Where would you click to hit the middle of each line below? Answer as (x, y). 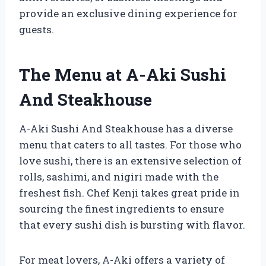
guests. (37, 29)
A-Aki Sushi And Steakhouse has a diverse (126, 128)
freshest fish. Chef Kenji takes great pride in (129, 192)
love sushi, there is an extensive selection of (130, 160)
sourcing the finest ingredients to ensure (121, 208)
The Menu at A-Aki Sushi (123, 74)
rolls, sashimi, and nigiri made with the (119, 176)
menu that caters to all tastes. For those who (130, 144)
